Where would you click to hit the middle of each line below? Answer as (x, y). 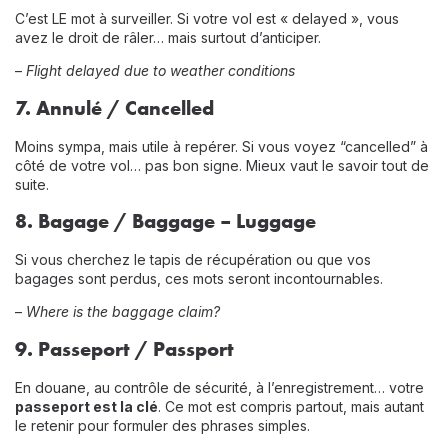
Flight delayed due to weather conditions (160, 71)
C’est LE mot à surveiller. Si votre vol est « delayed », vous (207, 18)
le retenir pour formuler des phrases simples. (162, 425)
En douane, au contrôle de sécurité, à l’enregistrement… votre (219, 387)
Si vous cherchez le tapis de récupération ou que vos (193, 260)
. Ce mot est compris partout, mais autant (291, 406)
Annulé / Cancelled (125, 107)
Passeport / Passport (136, 348)
